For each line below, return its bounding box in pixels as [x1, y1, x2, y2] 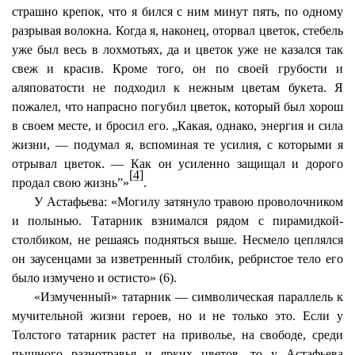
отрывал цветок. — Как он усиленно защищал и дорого [12, 157, 343, 170]
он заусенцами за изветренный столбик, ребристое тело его [12, 252, 343, 265]
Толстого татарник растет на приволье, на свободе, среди [12, 328, 343, 342]
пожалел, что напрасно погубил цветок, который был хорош [12, 100, 343, 113]
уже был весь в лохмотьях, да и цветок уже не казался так [12, 43, 343, 56]
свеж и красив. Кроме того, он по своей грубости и [12, 62, 343, 75]
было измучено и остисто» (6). [12, 271, 177, 284]
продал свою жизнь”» [12, 176, 129, 189]
